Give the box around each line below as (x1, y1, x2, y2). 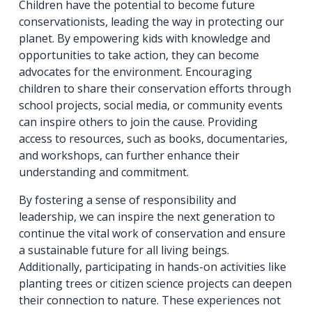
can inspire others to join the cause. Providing (19, 114, 258, 130)
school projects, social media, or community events (19, 97, 283, 114)
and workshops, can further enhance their (19, 148, 240, 164)
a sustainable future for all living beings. (19, 242, 230, 258)
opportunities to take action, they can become (19, 47, 260, 63)
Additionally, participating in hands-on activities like (19, 259, 287, 275)
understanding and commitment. (19, 164, 189, 180)
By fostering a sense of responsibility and (19, 192, 237, 208)
